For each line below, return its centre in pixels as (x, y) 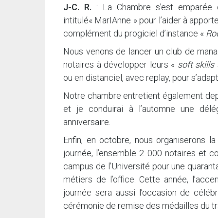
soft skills (196, 65)
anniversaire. (87, 122)
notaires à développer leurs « (120, 65)
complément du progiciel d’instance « (135, 34)
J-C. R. (77, 7)
